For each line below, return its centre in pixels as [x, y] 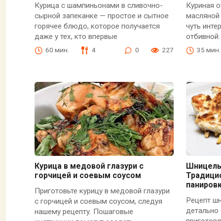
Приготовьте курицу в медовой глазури [102, 191]
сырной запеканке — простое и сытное [101, 16]
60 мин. [57, 50]
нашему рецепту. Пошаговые [84, 211]
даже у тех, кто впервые [76, 37]
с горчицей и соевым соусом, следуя [98, 201]
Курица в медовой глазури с [89, 166]
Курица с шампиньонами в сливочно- [98, 6]
